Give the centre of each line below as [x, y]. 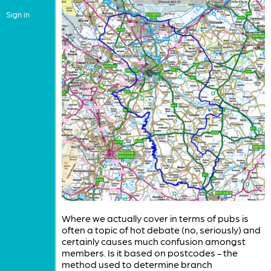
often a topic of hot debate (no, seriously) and [161, 230]
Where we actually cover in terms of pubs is [155, 218]
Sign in [18, 14]
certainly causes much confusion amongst [153, 241]
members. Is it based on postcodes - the [149, 253]
